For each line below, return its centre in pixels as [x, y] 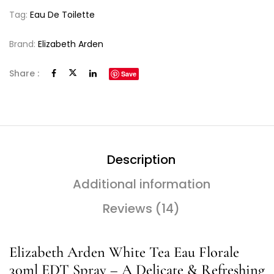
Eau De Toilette [62, 14]
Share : [24, 73]
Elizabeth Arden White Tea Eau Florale [124, 252]
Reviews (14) [141, 208]
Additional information [141, 184]
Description [141, 159]
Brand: [24, 44]
